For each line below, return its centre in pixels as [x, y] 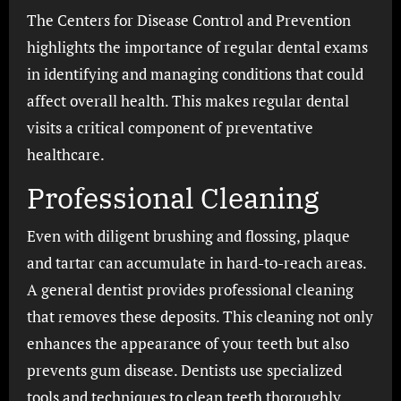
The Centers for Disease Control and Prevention [188, 20]
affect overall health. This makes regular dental [188, 101]
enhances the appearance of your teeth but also [188, 343]
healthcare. [65, 154]
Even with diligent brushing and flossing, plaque [188, 235]
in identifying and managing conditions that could [195, 74]
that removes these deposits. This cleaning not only [200, 316]
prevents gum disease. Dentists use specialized [184, 370]
